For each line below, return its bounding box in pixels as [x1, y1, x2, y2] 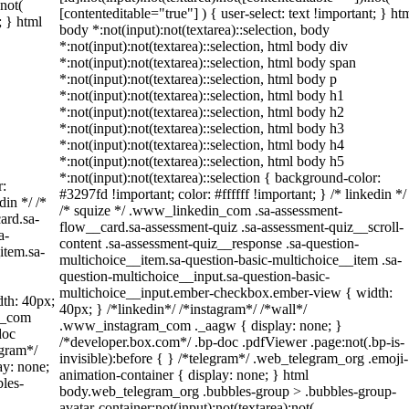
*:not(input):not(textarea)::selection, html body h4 [59, 137, 344, 152]
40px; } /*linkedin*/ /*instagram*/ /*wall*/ [59, 301, 307, 317]
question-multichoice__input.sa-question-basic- [59, 268, 330, 284]
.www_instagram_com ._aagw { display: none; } [59, 318, 342, 333]
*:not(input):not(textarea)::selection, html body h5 [59, 153, 344, 169]
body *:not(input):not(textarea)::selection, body [59, 22, 330, 37]
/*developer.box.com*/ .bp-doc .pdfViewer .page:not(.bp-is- [59, 334, 404, 350]
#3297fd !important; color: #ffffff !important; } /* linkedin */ [59, 186, 406, 202]
